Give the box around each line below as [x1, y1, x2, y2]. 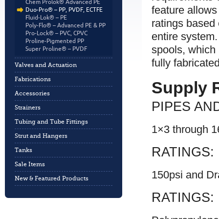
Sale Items [15, 161, 45, 168]
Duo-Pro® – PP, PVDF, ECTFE [25, 7, 103, 13]
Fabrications [15, 76, 51, 83]
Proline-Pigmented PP [25, 38, 84, 44]
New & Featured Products [15, 175, 88, 182]
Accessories [15, 90, 50, 97]
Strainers [15, 104, 41, 111]
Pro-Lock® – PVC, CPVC [25, 30, 88, 36]
